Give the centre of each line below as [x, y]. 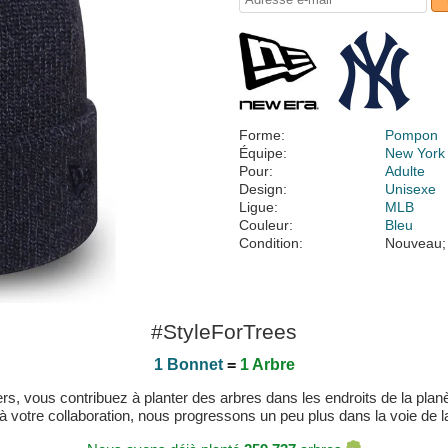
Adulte [405, 171]
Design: [263, 189]
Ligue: [258, 207]
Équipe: [263, 153]
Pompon [412, 135]
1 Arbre [267, 364]
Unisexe [411, 189]
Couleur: [266, 225]
